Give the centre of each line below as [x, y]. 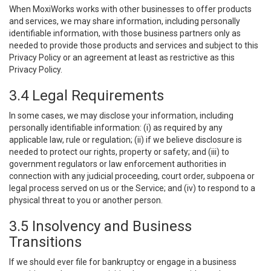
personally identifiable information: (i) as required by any [116, 128]
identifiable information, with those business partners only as [125, 33]
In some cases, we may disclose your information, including [121, 116]
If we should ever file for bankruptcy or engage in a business [123, 262]
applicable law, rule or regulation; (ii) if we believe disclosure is [126, 140]
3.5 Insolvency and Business [100, 226]
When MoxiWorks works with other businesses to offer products [130, 9]
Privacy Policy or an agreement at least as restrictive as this [122, 57]
